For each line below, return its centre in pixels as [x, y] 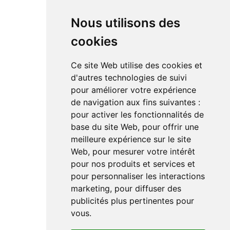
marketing [90, 188]
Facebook [32, 99]
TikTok [62, 114]
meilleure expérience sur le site [131, 139]
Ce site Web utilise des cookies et [136, 65]
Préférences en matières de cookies [68, 222]
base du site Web [104, 127]
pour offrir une [170, 127]
